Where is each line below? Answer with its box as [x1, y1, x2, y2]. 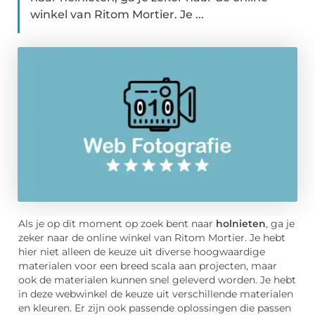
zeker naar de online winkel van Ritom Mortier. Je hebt [18, 232, 285, 244]
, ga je [266, 218, 295, 230]
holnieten [216, 218, 266, 230]
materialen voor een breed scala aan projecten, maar [18, 260, 277, 272]
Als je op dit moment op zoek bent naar [18, 218, 216, 230]
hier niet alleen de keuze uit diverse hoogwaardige [18, 246, 265, 258]
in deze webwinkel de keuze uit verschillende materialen [18, 288, 293, 300]
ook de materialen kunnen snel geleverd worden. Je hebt [18, 274, 296, 286]
